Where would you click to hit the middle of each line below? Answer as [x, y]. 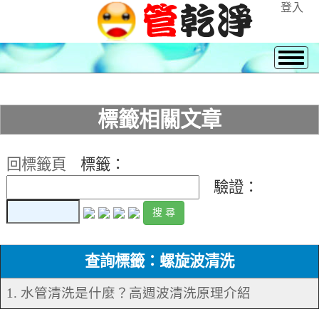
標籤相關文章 [159, 120]
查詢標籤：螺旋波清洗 [159, 262]
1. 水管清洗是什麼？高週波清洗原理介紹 [129, 293]
